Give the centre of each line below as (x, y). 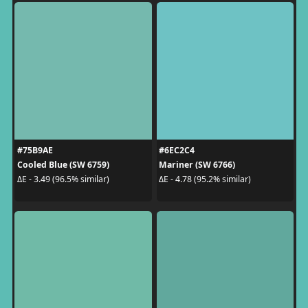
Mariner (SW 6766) (197, 164)
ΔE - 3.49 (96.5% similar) (63, 179)
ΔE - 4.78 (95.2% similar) (205, 179)
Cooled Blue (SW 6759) (63, 164)
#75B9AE (35, 150)
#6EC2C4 (177, 150)
